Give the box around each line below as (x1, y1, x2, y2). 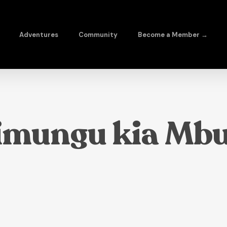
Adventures (19, 30, 58, 39)
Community (79, 30, 118, 39)
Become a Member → (138, 30, 208, 39)
